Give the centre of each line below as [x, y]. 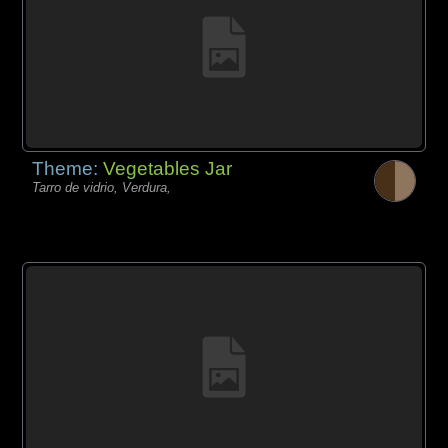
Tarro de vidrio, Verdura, [102, 188]
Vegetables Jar [168, 169]
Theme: [68, 169]
